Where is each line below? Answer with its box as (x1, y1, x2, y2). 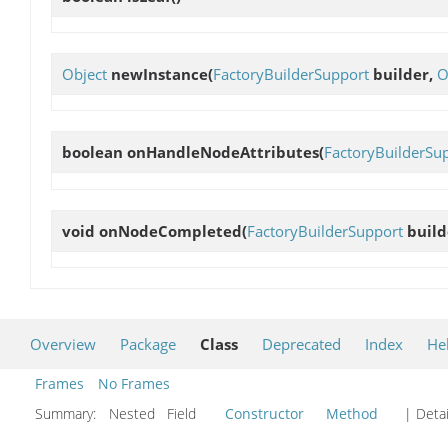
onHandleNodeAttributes (127, 142, 319, 163)
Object (62, 64, 107, 85)
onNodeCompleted (99, 220, 242, 241)
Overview (30, 333, 96, 354)
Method (326, 403, 378, 423)
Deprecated (262, 333, 341, 354)
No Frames (98, 373, 170, 393)
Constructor (225, 403, 304, 423)
